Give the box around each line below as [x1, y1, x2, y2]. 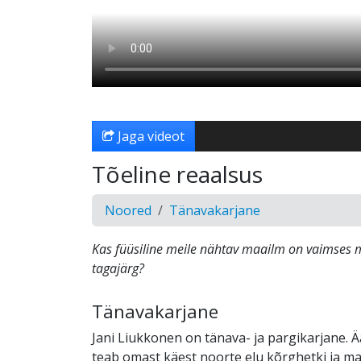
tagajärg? [92, 259, 144, 277]
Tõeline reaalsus [92, 159, 263, 189]
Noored [105, 201, 151, 219]
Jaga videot [114, 127, 185, 145]
